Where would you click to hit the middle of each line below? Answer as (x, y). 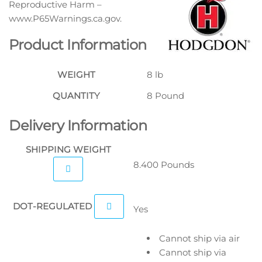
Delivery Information (78, 125)
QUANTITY (76, 95)
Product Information (78, 44)
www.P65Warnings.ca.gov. (65, 18)
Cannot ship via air (198, 238)
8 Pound (166, 95)
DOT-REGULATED (53, 206)
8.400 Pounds (164, 164)
